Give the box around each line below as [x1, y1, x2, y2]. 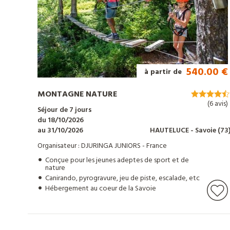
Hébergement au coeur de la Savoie [45, 183, 156, 195]
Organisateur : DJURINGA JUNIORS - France [37, 140, 167, 152]
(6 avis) [207, 98, 228, 110]
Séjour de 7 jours [37, 104, 92, 117]
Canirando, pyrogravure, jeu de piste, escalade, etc [45, 172, 200, 185]
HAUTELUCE [150, 125, 191, 137]
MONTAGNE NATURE [37, 88, 117, 102]
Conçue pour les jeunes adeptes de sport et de [45, 155, 189, 167]
